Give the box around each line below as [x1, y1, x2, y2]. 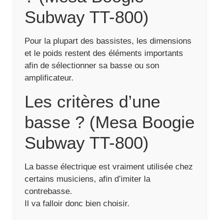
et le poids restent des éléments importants [25, 49, 183, 58]
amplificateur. [25, 73, 74, 82]
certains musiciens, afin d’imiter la [25, 174, 150, 184]
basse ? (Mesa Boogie [25, 112, 194, 132]
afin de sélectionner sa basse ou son [25, 61, 159, 70]
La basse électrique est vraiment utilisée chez [25, 162, 193, 171]
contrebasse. [25, 187, 72, 196]
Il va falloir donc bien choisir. [25, 199, 130, 208]
